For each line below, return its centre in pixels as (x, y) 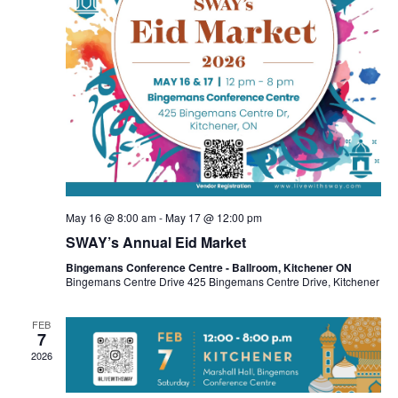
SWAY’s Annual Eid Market (155, 242)
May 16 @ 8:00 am (111, 217)
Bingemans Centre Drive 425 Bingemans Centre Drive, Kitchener (222, 281)
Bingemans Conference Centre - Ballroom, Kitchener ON (208, 267)
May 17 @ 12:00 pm (213, 217)
